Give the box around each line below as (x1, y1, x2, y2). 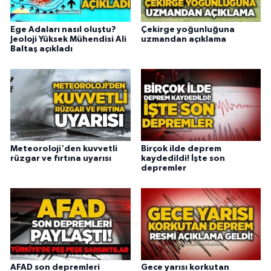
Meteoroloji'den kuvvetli (10, 144, 117, 153)
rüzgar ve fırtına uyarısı (10, 154, 111, 163)
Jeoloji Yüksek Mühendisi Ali (10, 34, 126, 44)
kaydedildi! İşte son (140, 154, 225, 163)
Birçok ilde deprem (140, 144, 221, 153)
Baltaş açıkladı (10, 44, 73, 53)
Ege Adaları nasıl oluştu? (10, 25, 116, 34)
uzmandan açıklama (140, 34, 226, 44)
